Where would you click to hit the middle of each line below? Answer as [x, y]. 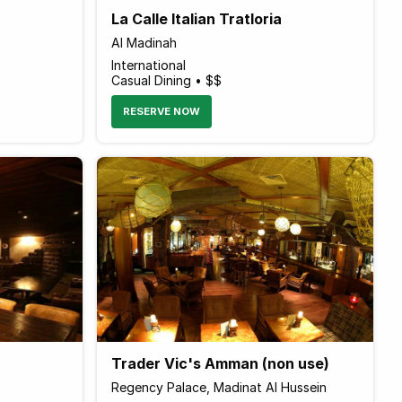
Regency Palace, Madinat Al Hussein [218, 387]
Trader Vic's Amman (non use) [220, 363]
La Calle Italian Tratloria [196, 18]
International [148, 65]
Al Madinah [144, 42]
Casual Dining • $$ [166, 80]
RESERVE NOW [161, 111]
